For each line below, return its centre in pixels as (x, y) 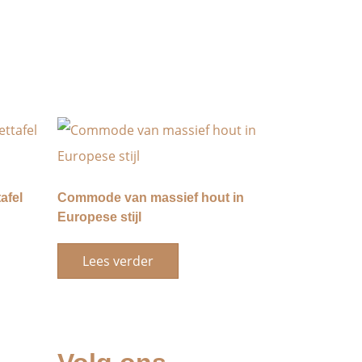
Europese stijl (99, 217)
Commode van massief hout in (151, 198)
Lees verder (118, 261)
